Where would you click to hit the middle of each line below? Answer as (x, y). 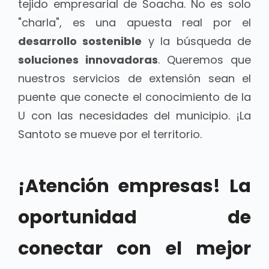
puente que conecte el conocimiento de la (134, 97)
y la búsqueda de (197, 41)
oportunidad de (134, 218)
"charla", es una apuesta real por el (134, 23)
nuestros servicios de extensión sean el (134, 79)
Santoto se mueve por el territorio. (110, 134)
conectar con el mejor (134, 249)
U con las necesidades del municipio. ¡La (134, 116)
